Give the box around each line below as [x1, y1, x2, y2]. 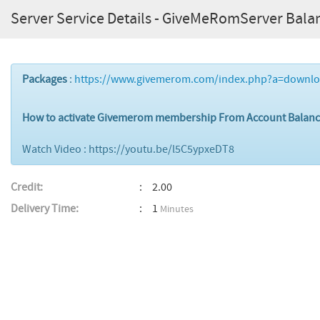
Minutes [160, 203, 194, 216]
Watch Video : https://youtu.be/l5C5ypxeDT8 [22, 142, 234, 156]
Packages [22, 72, 67, 86]
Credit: [11, 180, 43, 194]
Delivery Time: [11, 201, 79, 216]
